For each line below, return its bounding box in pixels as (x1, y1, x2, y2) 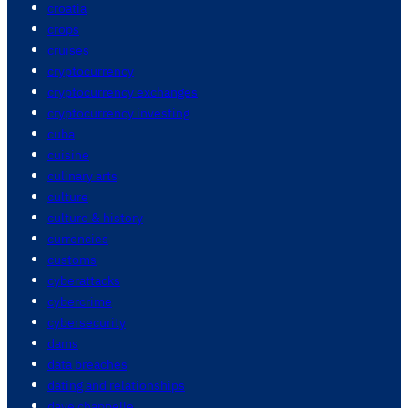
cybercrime (47, 292, 112, 311)
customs (47, 250, 97, 269)
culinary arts (47, 167, 117, 185)
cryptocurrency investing (47, 104, 189, 122)
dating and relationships (47, 376, 185, 394)
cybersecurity (47, 313, 126, 331)
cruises (47, 41, 89, 59)
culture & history (47, 209, 143, 227)
